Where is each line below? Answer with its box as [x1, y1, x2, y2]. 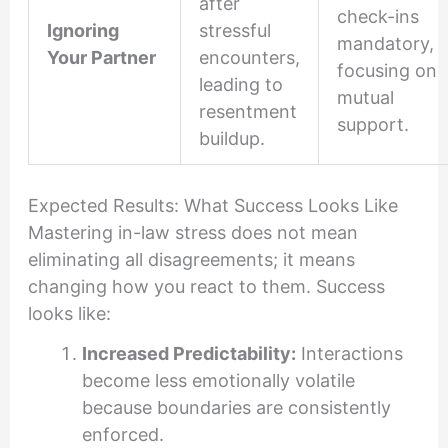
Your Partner [46, 47, 156, 69]
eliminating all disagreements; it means [27, 249, 355, 271]
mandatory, [336, 33, 434, 55]
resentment [198, 101, 297, 123]
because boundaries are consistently [81, 396, 391, 418]
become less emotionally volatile [81, 369, 355, 391]
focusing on [336, 60, 437, 82]
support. [336, 114, 409, 136]
